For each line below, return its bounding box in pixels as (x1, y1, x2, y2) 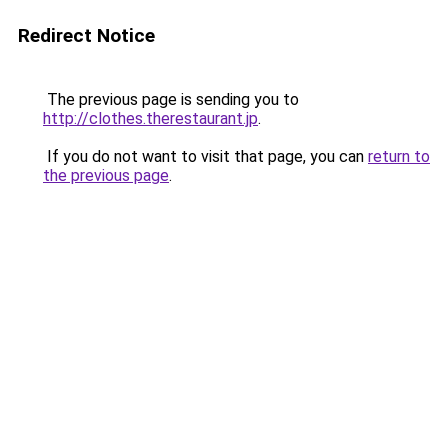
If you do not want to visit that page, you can (43, 147, 368, 166)
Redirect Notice (18, 24, 155, 47)
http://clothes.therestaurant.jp (43, 109, 258, 128)
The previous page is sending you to (43, 90, 299, 109)
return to (368, 147, 430, 166)
